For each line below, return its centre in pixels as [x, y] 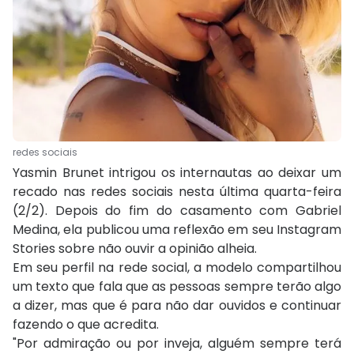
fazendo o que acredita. [86, 325]
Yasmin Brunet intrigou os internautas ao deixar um [177, 173]
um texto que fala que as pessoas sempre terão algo [177, 287]
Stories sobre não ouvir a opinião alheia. [135, 249]
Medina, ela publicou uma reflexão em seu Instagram [177, 230]
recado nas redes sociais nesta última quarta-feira [177, 192]
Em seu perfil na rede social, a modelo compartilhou [177, 268]
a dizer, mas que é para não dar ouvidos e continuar [177, 306]
